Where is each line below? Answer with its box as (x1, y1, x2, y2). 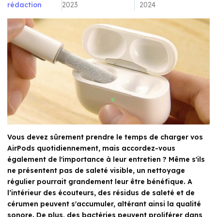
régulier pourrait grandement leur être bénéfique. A (7, 177, 192, 186)
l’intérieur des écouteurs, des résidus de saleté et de (7, 188, 195, 198)
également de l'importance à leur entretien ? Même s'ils (7, 155, 205, 164)
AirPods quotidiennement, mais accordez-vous (7, 144, 175, 153)
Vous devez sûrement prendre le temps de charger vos (7, 133, 203, 142)
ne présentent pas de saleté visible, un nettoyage (7, 166, 185, 175)
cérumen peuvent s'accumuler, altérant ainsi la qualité (7, 200, 201, 209)
